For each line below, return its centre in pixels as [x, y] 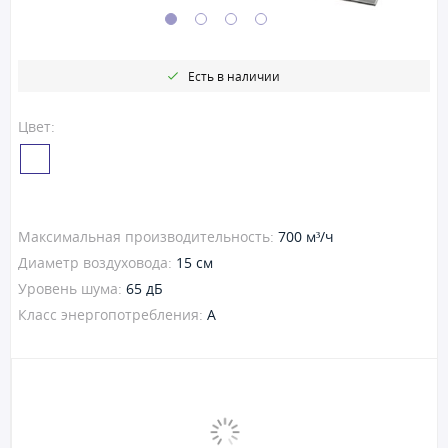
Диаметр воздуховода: [97, 262]
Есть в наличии [234, 75]
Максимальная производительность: [148, 236]
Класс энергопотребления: [112, 314]
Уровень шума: [72, 288]
